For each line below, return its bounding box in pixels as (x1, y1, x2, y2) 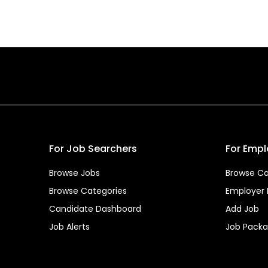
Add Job (226, 203, 259, 215)
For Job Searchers (49, 142, 137, 156)
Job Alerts (49, 221, 90, 233)
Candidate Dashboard (49, 203, 141, 215)
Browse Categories (49, 185, 127, 197)
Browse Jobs (49, 167, 100, 179)
